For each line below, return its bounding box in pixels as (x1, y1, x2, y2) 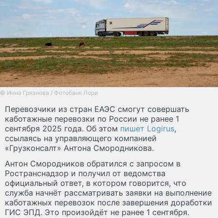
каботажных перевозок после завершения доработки (5, 197, 212, 207)
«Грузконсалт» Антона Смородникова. (5, 143, 154, 153)
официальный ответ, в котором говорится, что (5, 178, 186, 188)
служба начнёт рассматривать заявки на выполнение (5, 187, 212, 198)
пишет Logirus (120, 123, 174, 133)
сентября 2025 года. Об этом (5, 123, 120, 133)
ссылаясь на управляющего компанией (5, 133, 157, 143)
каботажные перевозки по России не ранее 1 (5, 113, 179, 124)
